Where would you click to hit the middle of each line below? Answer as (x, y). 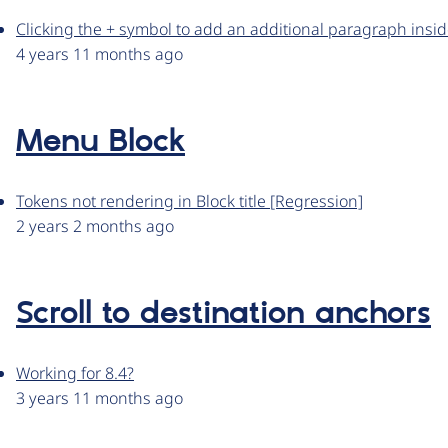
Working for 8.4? (75, 373)
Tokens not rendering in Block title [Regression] (189, 201)
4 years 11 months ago (99, 54)
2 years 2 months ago (95, 226)
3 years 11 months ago (99, 398)
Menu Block (100, 142)
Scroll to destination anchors (223, 314)
